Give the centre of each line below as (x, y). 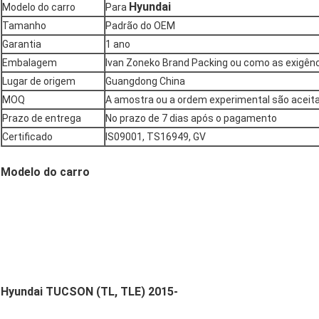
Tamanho (24, 26)
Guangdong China (145, 82)
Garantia (22, 45)
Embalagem (30, 63)
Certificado (27, 137)
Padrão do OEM (140, 26)
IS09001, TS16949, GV (156, 137)
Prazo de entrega (42, 119)
